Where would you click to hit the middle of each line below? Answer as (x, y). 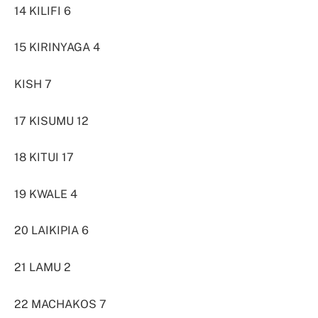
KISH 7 (33, 84)
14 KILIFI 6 (43, 11)
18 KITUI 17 (44, 158)
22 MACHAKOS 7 (60, 304)
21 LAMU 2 (43, 268)
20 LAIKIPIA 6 (51, 231)
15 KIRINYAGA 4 (57, 48)
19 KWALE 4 (46, 194)
